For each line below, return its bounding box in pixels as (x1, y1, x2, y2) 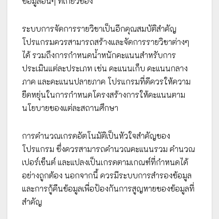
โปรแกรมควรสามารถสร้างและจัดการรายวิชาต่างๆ (22, 37, 189, 47)
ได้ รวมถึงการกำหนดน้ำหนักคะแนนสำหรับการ (22, 50, 176, 60)
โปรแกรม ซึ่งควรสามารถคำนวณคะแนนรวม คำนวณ (22, 144, 195, 154)
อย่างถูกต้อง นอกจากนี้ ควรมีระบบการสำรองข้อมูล (22, 170, 192, 180)
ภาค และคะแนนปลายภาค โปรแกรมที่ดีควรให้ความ (22, 76, 191, 87)
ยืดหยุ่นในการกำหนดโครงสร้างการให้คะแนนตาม (22, 89, 185, 100)
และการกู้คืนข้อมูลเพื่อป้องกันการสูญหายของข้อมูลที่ (22, 183, 195, 194)
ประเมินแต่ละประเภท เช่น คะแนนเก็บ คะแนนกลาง (22, 63, 188, 73)
